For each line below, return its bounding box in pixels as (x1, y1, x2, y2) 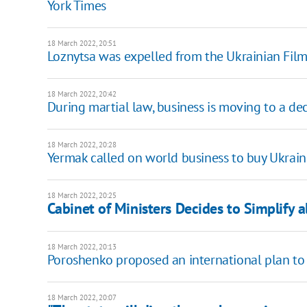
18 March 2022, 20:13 (47, 241, 116, 251)
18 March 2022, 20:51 (47, 38, 116, 48)
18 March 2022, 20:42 (47, 88, 116, 99)
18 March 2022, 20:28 (47, 139, 116, 149)
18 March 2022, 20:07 (47, 292, 116, 302)
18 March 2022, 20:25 (47, 190, 116, 200)
